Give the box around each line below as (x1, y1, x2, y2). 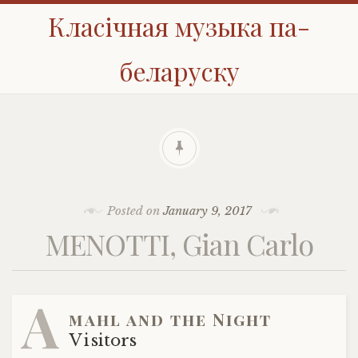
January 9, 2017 (162, 204, 252, 218)
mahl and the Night (69, 308, 272, 330)
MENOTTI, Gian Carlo (45, 225, 313, 263)
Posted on (106, 204, 163, 218)
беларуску (118, 54, 240, 88)
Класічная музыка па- (48, 9, 310, 43)
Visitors (69, 330, 137, 351)
